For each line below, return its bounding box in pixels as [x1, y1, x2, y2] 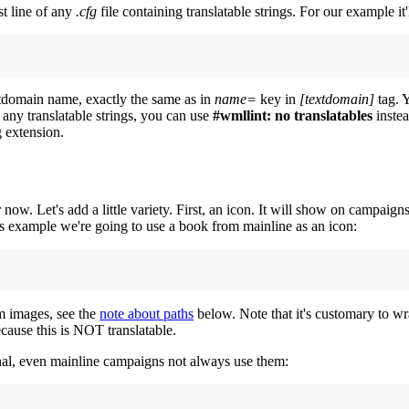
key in [257, 91, 299, 108]
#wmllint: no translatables [213, 108, 372, 124]
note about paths [100, 306, 194, 322]
